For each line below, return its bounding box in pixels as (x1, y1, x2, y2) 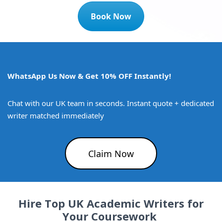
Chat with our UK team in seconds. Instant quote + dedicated (7, 98, 214, 109)
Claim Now (88, 147, 134, 160)
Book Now (91, 11, 131, 22)
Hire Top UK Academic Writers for (18, 196, 204, 211)
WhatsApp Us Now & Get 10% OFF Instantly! (7, 71, 171, 81)
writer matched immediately (7, 111, 104, 121)
